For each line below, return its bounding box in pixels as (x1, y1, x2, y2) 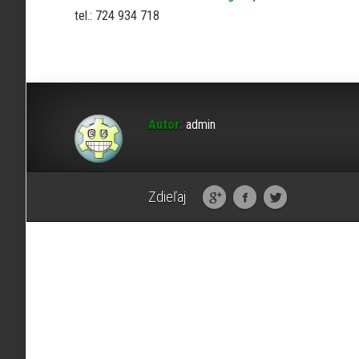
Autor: (148, 117, 183, 132)
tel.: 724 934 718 (75, 8, 159, 23)
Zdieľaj (148, 188, 186, 205)
